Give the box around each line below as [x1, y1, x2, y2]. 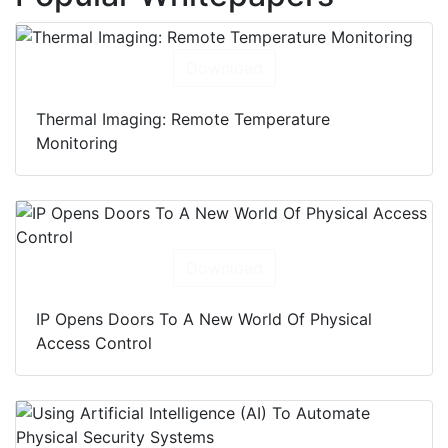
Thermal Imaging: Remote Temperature [36, 108, 330, 129]
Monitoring [36, 132, 118, 153]
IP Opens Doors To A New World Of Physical [36, 308, 372, 329]
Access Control [36, 332, 152, 353]
